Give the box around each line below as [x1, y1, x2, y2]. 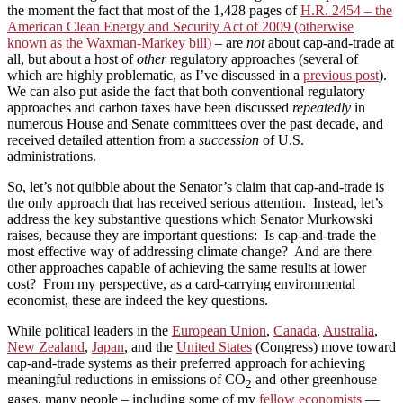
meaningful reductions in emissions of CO [7, 371, 246, 387]
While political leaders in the [7, 322, 172, 338]
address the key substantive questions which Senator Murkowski [7, 210, 372, 227]
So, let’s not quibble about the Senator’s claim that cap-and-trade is [7, 178, 384, 194]
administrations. [7, 148, 96, 164]
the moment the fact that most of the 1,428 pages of [7, 2, 300, 18]
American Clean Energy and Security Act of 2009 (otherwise [7, 18, 354, 34]
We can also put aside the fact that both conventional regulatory [7, 83, 365, 99]
